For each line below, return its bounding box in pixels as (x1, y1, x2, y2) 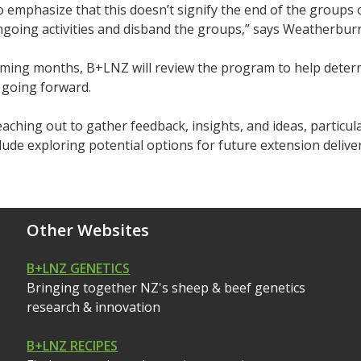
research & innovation (27, 297, 161, 316)
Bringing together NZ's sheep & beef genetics (27, 278, 306, 297)
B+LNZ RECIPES (27, 336, 118, 355)
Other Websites (27, 218, 150, 241)
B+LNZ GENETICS (27, 259, 131, 277)
